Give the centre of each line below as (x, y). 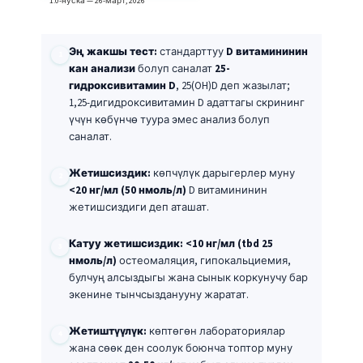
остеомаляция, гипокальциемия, (204, 261)
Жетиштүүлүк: (108, 331)
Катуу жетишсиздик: (126, 243)
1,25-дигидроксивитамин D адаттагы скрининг (187, 102)
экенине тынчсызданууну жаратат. (159, 295)
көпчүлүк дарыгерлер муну (223, 173)
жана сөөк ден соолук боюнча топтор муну (181, 348)
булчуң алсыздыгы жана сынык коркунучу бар (188, 278)
